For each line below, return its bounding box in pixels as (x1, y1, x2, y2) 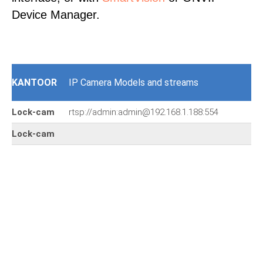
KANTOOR (12, 77, 57, 88)
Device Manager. (12, 8, 100, 21)
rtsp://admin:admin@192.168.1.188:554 (69, 107, 218, 117)
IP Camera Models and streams (69, 77, 198, 88)
